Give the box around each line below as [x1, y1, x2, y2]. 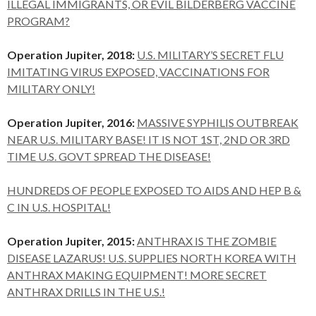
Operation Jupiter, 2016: [7, 115, 137, 129]
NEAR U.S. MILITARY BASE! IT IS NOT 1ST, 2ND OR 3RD [7, 132, 290, 146]
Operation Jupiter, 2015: [7, 233, 135, 248]
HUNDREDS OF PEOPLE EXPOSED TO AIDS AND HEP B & [7, 183, 301, 197]
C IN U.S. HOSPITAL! [7, 200, 111, 214]
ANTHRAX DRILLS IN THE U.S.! [7, 284, 165, 298]
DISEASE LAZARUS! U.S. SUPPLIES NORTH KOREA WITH [7, 250, 296, 265]
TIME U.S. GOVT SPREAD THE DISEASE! [7, 149, 211, 163]
